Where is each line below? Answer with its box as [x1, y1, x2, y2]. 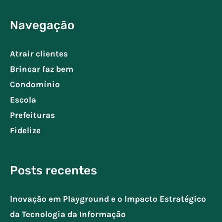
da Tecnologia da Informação [10, 209, 126, 220]
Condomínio [10, 79, 60, 89]
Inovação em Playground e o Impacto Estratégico [10, 194, 206, 204]
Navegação [10, 18, 74, 32]
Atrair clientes [10, 48, 68, 58]
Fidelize [10, 125, 41, 135]
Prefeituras [10, 110, 55, 120]
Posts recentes [10, 164, 97, 178]
